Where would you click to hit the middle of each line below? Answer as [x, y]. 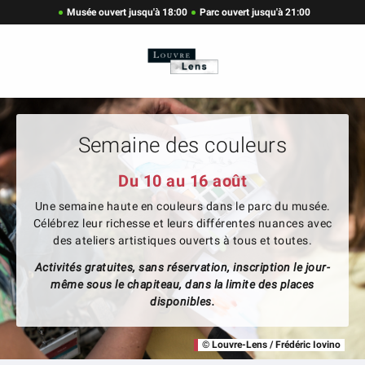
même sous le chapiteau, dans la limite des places [182, 284]
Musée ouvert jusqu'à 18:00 [127, 12]
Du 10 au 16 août [182, 180]
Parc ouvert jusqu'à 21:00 [255, 12]
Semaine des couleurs [182, 145]
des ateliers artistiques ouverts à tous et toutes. [182, 240]
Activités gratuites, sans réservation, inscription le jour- [182, 267]
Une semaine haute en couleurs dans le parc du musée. [182, 206]
